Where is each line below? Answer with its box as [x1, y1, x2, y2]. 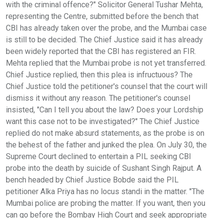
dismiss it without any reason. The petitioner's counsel [6, 93, 190, 103]
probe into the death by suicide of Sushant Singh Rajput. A [6, 163, 201, 173]
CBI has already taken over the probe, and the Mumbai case [6, 23, 207, 33]
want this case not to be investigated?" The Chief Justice [6, 116, 200, 126]
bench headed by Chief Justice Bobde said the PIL [6, 175, 179, 184]
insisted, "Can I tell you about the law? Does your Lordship [6, 105, 203, 114]
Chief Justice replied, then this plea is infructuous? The [6, 70, 193, 79]
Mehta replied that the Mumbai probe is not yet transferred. [6, 58, 206, 68]
